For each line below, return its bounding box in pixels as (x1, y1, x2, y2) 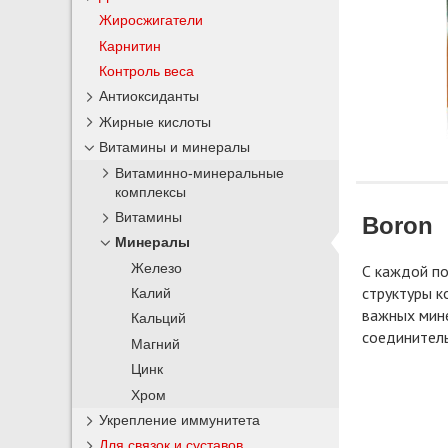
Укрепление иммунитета (99, 411, 261, 428)
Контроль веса (99, 63, 195, 80)
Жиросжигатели (99, 12, 204, 29)
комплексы (115, 184, 187, 200)
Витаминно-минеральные (115, 165, 285, 181)
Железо (131, 260, 183, 276)
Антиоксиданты (99, 88, 200, 105)
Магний (131, 336, 181, 352)
